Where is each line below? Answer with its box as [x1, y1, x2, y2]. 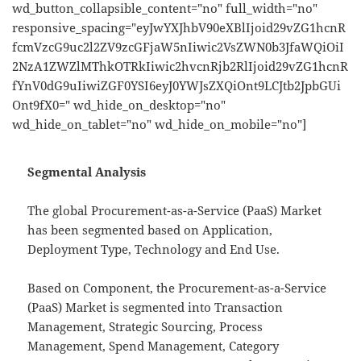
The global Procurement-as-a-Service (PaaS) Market [27, 201, 322, 218]
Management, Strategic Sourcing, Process [27, 317, 263, 334]
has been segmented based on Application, [27, 221, 273, 238]
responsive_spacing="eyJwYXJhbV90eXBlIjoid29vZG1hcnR [12, 19, 346, 35]
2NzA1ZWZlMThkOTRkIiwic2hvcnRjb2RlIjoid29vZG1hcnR [12, 57, 348, 74]
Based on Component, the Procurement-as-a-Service [27, 279, 327, 296]
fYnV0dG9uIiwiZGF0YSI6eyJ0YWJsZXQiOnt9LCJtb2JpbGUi [12, 77, 341, 93]
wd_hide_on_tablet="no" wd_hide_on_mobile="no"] [12, 115, 306, 132]
